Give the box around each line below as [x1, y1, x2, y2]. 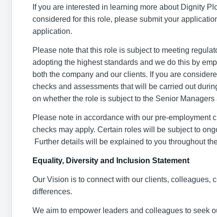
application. [32, 27, 72, 35]
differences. [32, 187, 72, 196]
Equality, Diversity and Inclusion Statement [32, 156, 189, 165]
